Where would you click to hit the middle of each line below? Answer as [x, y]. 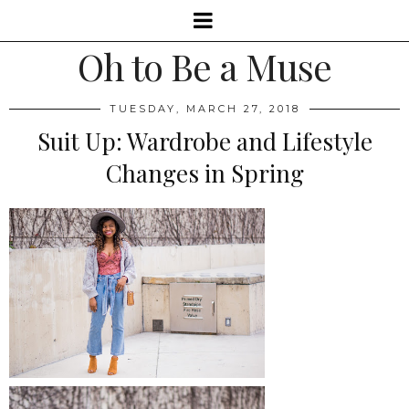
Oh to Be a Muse [204, 66]
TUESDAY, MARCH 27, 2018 [204, 109]
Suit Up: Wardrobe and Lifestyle [204, 141]
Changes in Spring [204, 173]
